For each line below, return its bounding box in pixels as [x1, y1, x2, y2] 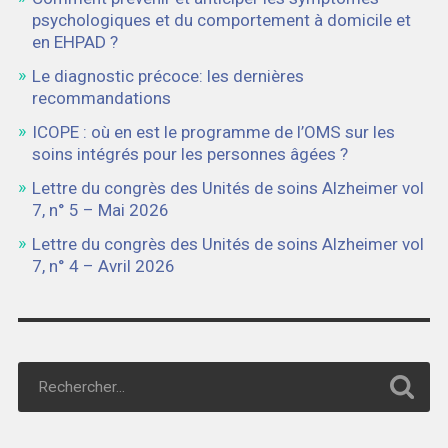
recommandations [31, 88, 171, 109]
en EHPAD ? [31, 32, 118, 53]
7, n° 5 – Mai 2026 [31, 200, 169, 221]
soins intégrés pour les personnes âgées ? [31, 144, 348, 165]
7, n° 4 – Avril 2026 [31, 256, 175, 277]
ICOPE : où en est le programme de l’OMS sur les [31, 122, 395, 143]
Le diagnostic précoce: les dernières [31, 66, 304, 87]
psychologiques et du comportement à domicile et [31, 10, 411, 31]
